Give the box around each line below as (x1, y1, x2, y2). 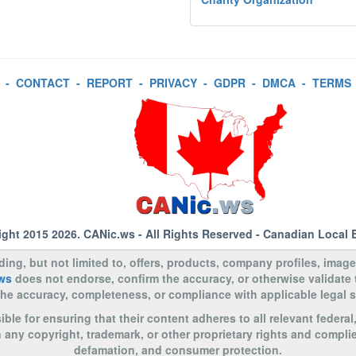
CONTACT (15, 75, 70, 91)
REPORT (86, 75, 133, 91)
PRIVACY (149, 75, 197, 91)
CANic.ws (83, 226, 135, 242)
